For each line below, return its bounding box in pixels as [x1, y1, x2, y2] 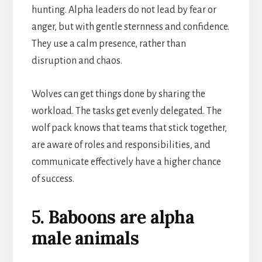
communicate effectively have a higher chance [31, 156, 221, 167]
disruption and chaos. [31, 55, 122, 66]
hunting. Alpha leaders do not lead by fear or [31, 4, 216, 15]
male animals [31, 226, 139, 249]
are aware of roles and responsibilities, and [31, 139, 211, 150]
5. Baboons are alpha [31, 205, 194, 228]
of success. [31, 173, 74, 184]
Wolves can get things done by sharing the [31, 88, 205, 99]
